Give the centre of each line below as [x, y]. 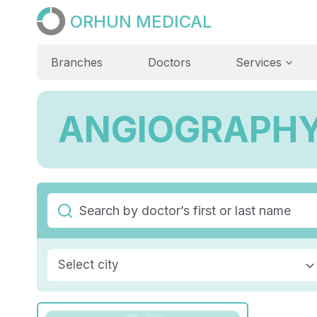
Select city [88, 265]
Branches [77, 63]
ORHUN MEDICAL [141, 21]
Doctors [169, 63]
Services [261, 63]
